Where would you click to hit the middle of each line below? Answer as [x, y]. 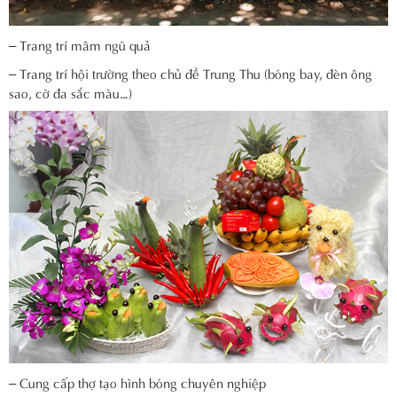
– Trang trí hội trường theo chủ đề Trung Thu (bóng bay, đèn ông [191, 72]
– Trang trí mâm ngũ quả [80, 44]
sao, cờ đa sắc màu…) [70, 92]
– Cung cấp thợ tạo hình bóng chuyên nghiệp [137, 381]
